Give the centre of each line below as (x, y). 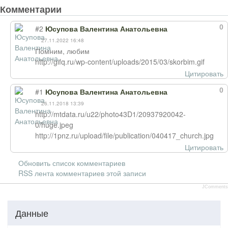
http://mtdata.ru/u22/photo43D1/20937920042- (110, 114)
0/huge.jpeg (54, 125)
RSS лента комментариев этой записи (82, 173)
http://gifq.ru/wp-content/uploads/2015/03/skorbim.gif (120, 62)
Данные (32, 213)
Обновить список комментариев (72, 163)
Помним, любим (62, 51)
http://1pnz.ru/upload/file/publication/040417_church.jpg (124, 135)
